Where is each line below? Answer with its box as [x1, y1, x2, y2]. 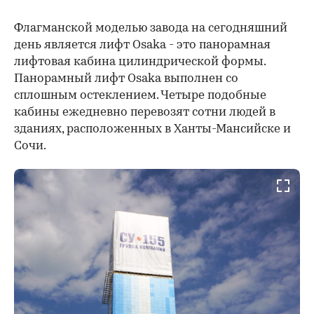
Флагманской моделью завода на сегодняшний [14, 22, 287, 35]
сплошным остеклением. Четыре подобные [14, 90, 266, 102]
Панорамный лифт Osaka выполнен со [14, 73, 238, 86]
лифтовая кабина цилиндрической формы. [14, 56, 266, 69]
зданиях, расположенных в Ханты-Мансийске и [14, 123, 291, 136]
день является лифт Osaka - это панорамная [14, 39, 271, 52]
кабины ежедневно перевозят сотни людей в [14, 107, 275, 119]
